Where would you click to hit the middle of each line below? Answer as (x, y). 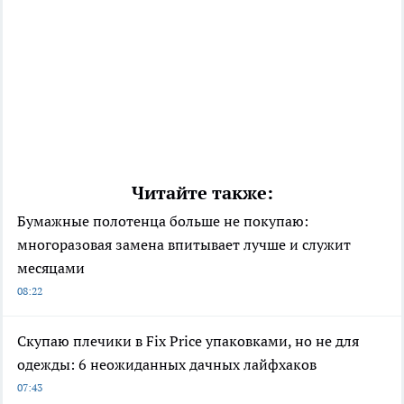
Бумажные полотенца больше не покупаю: (163, 220)
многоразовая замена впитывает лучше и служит (184, 244)
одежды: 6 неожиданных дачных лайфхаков (167, 364)
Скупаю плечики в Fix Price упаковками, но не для (188, 340)
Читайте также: (202, 193)
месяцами (51, 267)
